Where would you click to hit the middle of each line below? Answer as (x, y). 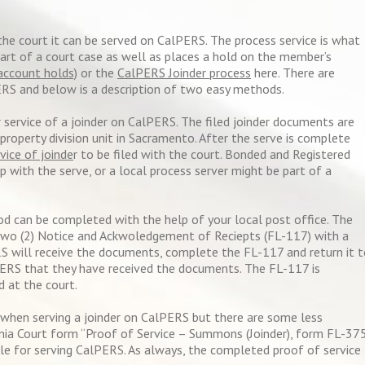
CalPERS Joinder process (184, 73)
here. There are (293, 73)
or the (97, 73)
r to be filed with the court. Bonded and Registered (212, 154)
